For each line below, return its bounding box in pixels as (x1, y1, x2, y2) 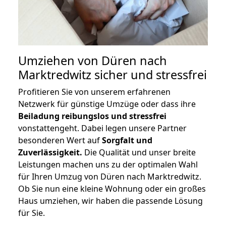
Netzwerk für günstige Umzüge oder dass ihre (18, 98, 196, 110)
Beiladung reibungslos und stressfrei (18, 110, 166, 122)
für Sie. (18, 207, 45, 219)
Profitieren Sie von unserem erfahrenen (18, 86, 171, 98)
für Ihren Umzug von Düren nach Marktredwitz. (18, 171, 201, 183)
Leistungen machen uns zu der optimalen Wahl (18, 159, 198, 171)
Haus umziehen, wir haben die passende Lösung (18, 195, 203, 207)
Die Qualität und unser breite (82, 147, 196, 158)
